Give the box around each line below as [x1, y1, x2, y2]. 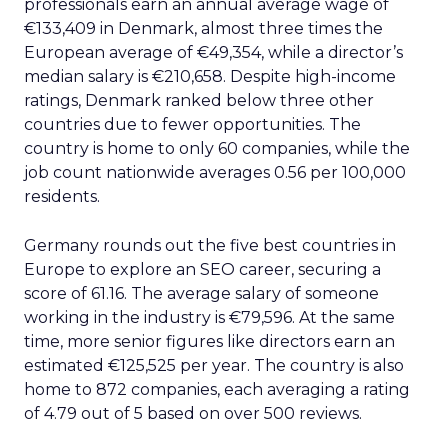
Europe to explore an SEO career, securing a [24, 260, 381, 279]
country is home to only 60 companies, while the [24, 139, 410, 158]
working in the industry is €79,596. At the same [24, 308, 395, 327]
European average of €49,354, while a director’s [24, 43, 403, 62]
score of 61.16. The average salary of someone [24, 284, 379, 303]
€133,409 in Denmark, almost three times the [24, 19, 383, 38]
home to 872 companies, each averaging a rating [24, 380, 410, 399]
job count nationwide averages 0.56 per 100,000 [24, 163, 406, 182]
